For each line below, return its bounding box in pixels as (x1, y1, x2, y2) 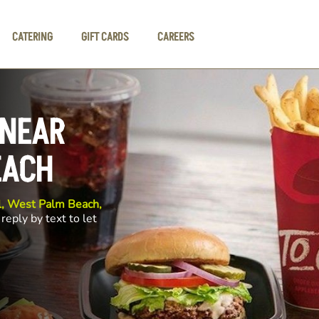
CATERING (12, 28, 53, 45)
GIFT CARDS (81, 28, 130, 45)
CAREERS (157, 28, 195, 45)
